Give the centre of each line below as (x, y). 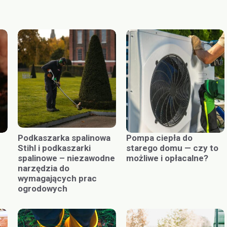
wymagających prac (57, 179)
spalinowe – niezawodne (66, 158)
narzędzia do (44, 168)
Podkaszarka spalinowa (64, 138)
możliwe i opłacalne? (167, 158)
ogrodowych (43, 189)
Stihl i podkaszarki (54, 148)
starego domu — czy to (172, 148)
